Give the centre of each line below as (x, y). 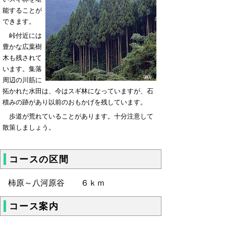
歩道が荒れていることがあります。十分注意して (78, 116)
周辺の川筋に (22, 80)
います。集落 (22, 69)
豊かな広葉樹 (22, 47)
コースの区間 (39, 159)
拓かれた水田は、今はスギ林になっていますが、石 (78, 91)
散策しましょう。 (29, 127)
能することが (22, 10)
